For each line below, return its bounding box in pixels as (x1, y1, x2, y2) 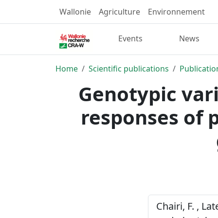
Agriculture (99, 6, 140, 17)
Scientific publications (89, 63, 169, 74)
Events (118, 33, 143, 44)
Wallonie (59, 6, 91, 17)
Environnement (148, 6, 205, 17)
